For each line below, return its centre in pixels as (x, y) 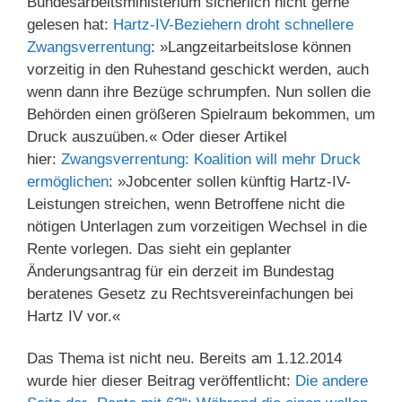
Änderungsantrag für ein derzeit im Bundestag (180, 271)
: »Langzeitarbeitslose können (251, 47)
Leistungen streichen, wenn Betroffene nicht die (186, 204)
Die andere (332, 380)
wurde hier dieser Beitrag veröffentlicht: (161, 380)
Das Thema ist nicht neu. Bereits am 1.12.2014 (184, 358)
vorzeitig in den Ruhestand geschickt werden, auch (198, 69)
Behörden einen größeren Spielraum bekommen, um (201, 114)
